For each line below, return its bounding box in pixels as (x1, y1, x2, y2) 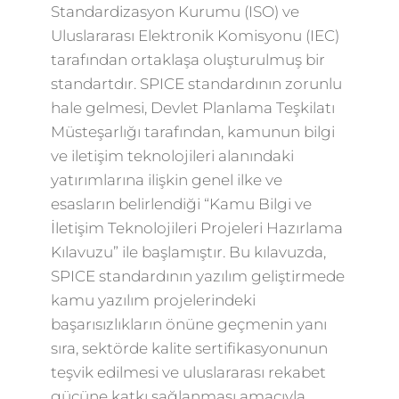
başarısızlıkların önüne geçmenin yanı (50, 315, 327, 333)
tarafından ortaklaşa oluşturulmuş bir (50, 51, 325, 69)
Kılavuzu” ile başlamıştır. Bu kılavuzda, (50, 243, 326, 261)
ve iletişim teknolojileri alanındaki (50, 147, 294, 165)
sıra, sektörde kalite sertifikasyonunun (50, 339, 328, 357)
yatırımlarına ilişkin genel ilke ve (50, 171, 282, 189)
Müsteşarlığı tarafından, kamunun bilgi (50, 123, 335, 141)
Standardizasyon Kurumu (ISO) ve (50, 3, 299, 20)
